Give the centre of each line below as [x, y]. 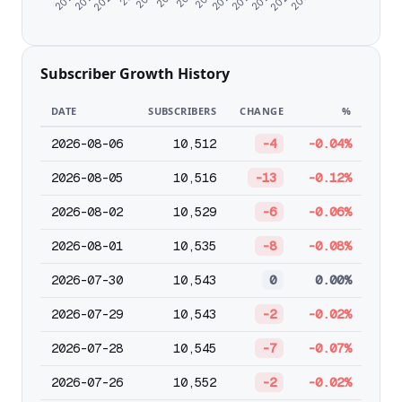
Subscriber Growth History [135, 74]
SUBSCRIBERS [182, 111]
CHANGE [262, 111]
